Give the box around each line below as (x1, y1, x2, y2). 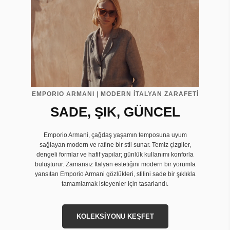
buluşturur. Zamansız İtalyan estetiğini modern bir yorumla (34, 160, 196, 168)
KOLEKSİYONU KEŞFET (76, 212, 154, 220)
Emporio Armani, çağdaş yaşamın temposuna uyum (43, 131, 187, 139)
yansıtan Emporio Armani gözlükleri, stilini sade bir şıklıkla (34, 170, 196, 178)
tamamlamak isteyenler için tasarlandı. (62, 180, 168, 187)
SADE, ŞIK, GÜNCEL (50, 104, 180, 120)
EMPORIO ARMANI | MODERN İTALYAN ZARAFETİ (31, 90, 199, 97)
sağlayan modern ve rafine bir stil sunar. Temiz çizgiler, (39, 141, 191, 148)
